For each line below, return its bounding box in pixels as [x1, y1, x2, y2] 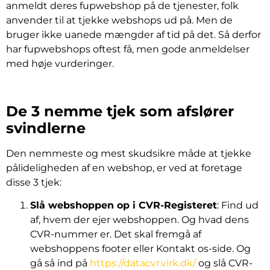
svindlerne [6, 119, 86, 137]
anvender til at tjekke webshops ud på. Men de [6, 14, 233, 26]
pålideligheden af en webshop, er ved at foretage [6, 162, 242, 174]
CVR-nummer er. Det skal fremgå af [30, 228, 201, 240]
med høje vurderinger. [6, 58, 114, 69]
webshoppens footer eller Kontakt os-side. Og [30, 243, 251, 255]
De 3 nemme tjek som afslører [6, 102, 234, 120]
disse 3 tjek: [6, 176, 61, 188]
